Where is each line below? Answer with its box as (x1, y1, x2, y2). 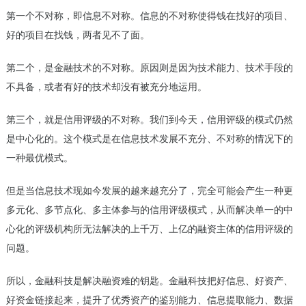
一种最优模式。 (5, 152, 73, 164)
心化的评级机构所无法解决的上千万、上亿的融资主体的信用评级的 (5, 223, 293, 235)
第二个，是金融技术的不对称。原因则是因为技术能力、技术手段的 (5, 62, 293, 74)
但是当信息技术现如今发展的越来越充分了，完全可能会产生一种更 (5, 185, 293, 197)
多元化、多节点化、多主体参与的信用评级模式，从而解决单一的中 (5, 204, 293, 216)
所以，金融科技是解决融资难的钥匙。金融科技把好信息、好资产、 (5, 275, 293, 287)
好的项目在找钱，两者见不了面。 (5, 29, 150, 41)
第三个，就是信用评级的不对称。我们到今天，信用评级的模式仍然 (5, 114, 293, 126)
